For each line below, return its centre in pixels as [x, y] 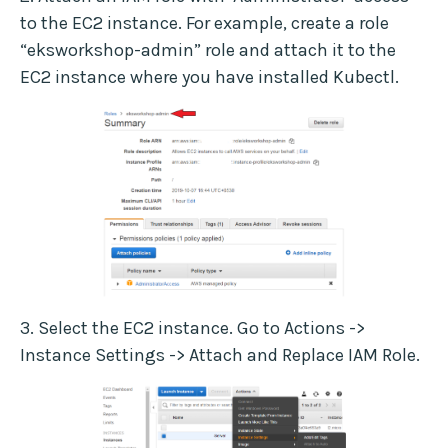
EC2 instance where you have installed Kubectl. [209, 77]
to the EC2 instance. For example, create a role [204, 23]
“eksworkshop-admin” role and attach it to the [208, 50]
